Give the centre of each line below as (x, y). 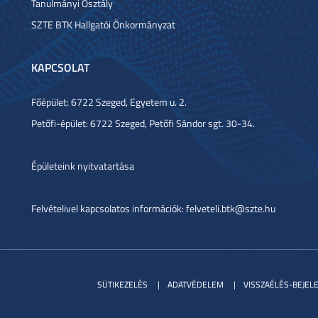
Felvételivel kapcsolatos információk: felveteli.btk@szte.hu (153, 208)
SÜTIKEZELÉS (122, 284)
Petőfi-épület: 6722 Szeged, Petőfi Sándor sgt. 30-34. (143, 123)
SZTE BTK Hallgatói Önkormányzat (103, 24)
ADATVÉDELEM (196, 284)
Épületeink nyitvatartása (83, 166)
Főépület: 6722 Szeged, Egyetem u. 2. (109, 102)
